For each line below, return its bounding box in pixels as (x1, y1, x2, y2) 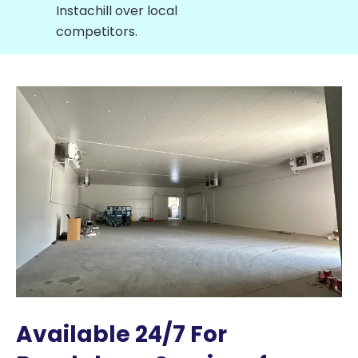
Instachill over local (56, 2, 177, 21)
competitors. (56, 22, 137, 42)
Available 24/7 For (16, 318, 227, 350)
